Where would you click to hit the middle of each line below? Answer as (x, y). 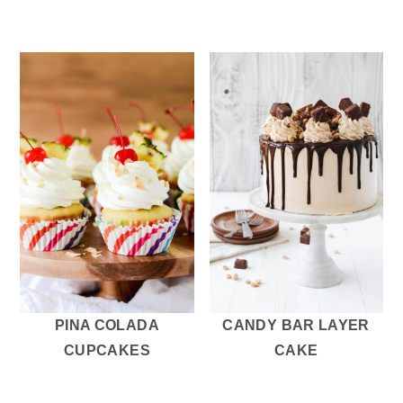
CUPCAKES (107, 351)
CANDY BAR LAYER (296, 326)
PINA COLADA (107, 326)
